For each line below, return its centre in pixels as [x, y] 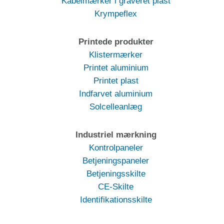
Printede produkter [116, 41]
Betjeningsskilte [116, 173]
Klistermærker [116, 54]
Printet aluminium [116, 67]
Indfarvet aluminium [116, 93]
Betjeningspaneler [116, 160]
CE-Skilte [116, 186]
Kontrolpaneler [116, 147]
